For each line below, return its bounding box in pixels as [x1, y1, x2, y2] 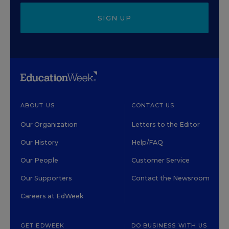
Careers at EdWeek [20, 192, 83, 200]
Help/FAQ [131, 139, 163, 146]
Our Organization [20, 121, 78, 128]
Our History [20, 139, 58, 146]
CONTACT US [131, 102, 175, 109]
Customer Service [131, 156, 190, 164]
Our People [20, 156, 58, 164]
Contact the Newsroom [131, 174, 210, 182]
